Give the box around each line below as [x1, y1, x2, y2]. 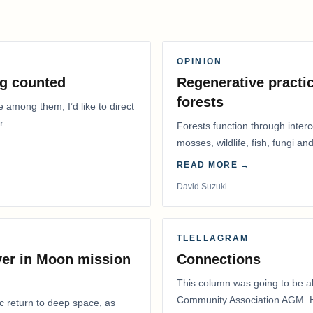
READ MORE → [177, 160, 250, 170]
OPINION [177, 57, 223, 67]
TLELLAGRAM [177, 233, 249, 244]
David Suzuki [177, 182, 227, 192]
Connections [177, 252, 261, 268]
